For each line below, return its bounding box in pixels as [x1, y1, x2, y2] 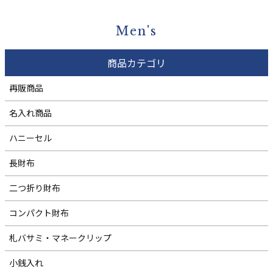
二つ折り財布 [9, 182, 61, 194]
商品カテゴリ [107, 55, 166, 70]
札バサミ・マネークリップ [9, 232, 112, 244]
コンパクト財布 [9, 207, 69, 219]
